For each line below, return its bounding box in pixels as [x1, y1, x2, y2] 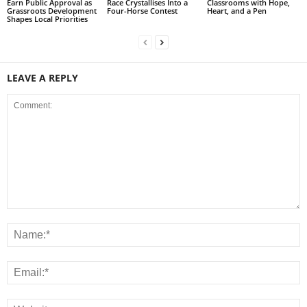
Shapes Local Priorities [7, 13, 88, 24]
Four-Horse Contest [106, 5, 177, 16]
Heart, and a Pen [206, 5, 267, 16]
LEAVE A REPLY [7, 71, 78, 84]
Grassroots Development [7, 5, 97, 16]
